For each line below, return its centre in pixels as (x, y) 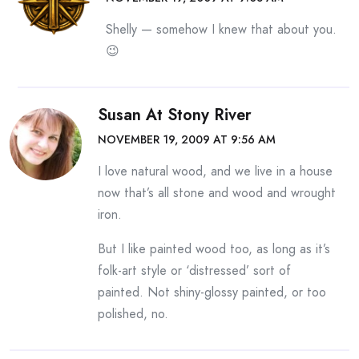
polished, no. (133, 314)
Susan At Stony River (175, 115)
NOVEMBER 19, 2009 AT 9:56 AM (187, 139)
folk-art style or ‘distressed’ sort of (194, 270)
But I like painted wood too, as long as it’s (214, 249)
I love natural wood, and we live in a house (215, 171)
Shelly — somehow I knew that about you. (221, 29)
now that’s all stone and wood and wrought (217, 193)
